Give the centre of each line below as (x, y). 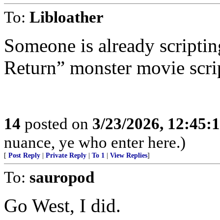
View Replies (129, 155)
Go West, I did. (62, 206)
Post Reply (24, 155)
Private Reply (66, 155)
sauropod (62, 177)
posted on (56, 124)
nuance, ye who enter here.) (95, 142)
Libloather (67, 17)
